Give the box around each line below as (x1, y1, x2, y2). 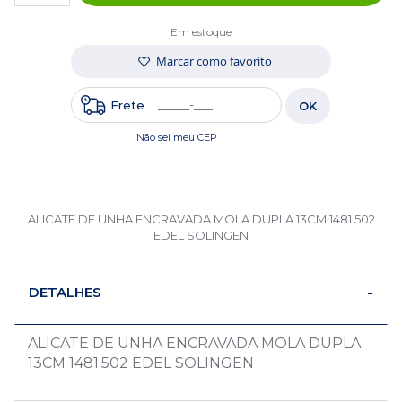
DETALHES (29, 284, 101, 301)
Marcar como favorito (155, 53, 272, 69)
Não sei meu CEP (135, 131, 217, 144)
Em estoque (170, 25, 232, 39)
